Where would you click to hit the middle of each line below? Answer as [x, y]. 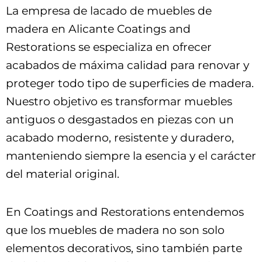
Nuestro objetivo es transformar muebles [119, 102]
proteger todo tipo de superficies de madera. [130, 84]
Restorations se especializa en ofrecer [109, 47]
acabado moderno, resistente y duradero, [120, 138]
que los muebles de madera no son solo [115, 230]
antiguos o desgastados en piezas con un [120, 120]
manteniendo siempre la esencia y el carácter [131, 156]
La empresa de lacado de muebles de [109, 11]
